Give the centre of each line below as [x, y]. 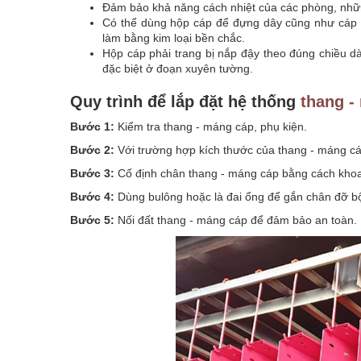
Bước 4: [92, 197]
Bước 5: [94, 220]
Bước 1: [92, 127]
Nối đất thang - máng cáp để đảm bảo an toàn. [237, 220]
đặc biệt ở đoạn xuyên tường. [178, 68]
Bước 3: [94, 173]
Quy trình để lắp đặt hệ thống [185, 102]
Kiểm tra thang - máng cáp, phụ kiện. [211, 127]
